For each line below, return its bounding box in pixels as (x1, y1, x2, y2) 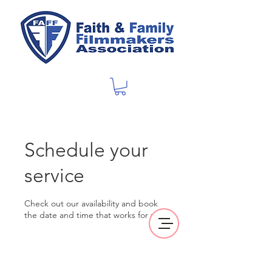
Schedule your (24, 138, 148, 161)
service (24, 163, 84, 187)
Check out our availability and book (24, 197, 158, 209)
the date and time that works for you (24, 209, 164, 220)
